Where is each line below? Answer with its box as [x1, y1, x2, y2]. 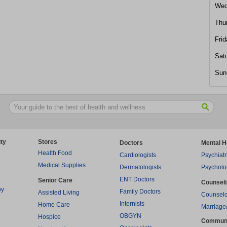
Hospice [38, 213, 61, 220]
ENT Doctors [120, 176, 155, 183]
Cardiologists [120, 152, 156, 159]
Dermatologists [120, 164, 161, 171]
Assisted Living [38, 189, 80, 196]
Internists [120, 200, 144, 207]
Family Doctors [120, 188, 161, 195]
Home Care [38, 201, 70, 208]
